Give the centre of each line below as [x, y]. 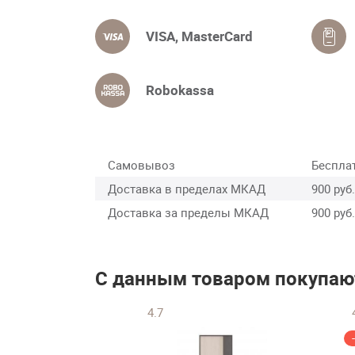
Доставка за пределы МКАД [188, 213]
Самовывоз [141, 165]
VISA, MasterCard [199, 36]
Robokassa [180, 90]
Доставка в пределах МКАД [187, 189]
